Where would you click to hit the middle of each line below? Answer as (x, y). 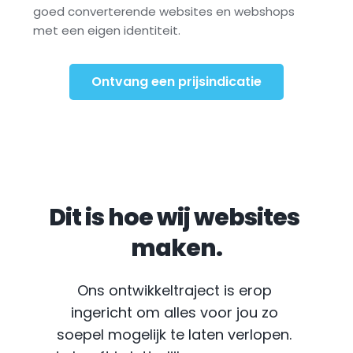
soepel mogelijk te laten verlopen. (175, 334)
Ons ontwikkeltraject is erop (174, 290)
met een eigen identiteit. (106, 30)
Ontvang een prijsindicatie (176, 81)
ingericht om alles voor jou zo (174, 312)
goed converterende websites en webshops (163, 11)
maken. (176, 248)
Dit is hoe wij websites (175, 217)
